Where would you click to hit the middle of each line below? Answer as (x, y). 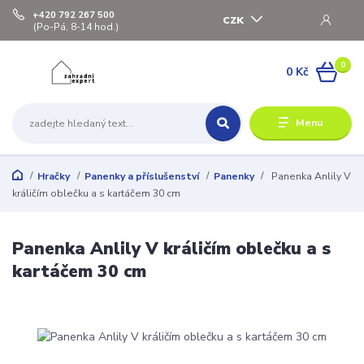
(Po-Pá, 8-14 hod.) (76, 26)
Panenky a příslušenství (141, 177)
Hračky (53, 177)
